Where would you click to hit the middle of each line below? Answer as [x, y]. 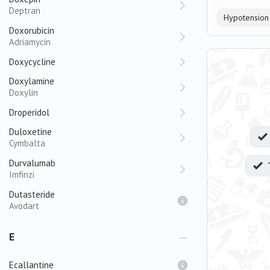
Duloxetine [30, 132]
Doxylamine [32, 81]
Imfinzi [22, 174]
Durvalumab [32, 163]
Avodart [24, 206]
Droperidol [29, 112]
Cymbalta [27, 143]
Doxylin [24, 93]
